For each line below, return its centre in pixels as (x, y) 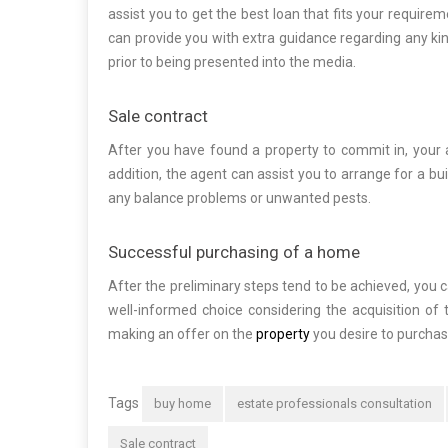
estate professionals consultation (334, 404)
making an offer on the (182, 334)
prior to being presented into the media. (232, 62)
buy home (182, 404)
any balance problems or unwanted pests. (239, 198)
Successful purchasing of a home (234, 252)
